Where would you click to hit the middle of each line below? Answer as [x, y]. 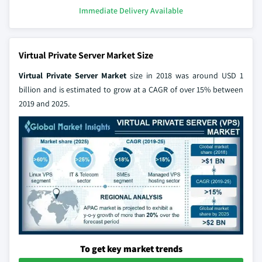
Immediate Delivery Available [131, 11]
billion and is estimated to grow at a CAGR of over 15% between [131, 89]
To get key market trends [131, 249]
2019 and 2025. [44, 104]
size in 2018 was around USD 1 [187, 75]
